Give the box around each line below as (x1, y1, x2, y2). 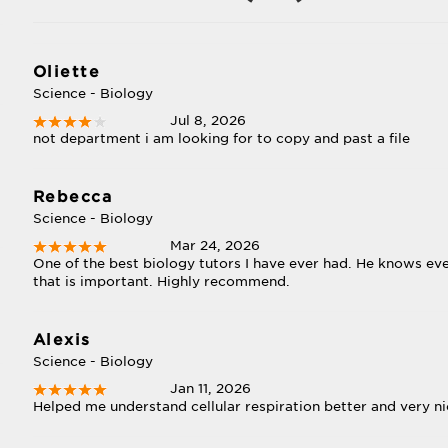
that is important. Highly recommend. (32, 274, 290, 289)
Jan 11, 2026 (170, 381, 252, 396)
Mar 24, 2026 (170, 238, 261, 253)
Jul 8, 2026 (170, 113, 247, 128)
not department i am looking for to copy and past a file (32, 131, 410, 146)
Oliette (32, 63, 101, 81)
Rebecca (32, 188, 113, 206)
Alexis (32, 331, 91, 349)
